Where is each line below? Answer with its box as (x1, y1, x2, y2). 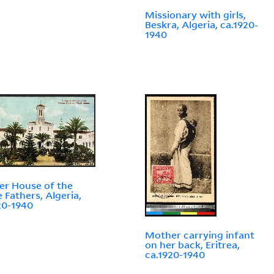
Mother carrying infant (145, 229, 255, 242)
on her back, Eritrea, (145, 239, 240, 251)
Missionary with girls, (145, 9, 246, 21)
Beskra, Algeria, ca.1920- (145, 18, 259, 31)
